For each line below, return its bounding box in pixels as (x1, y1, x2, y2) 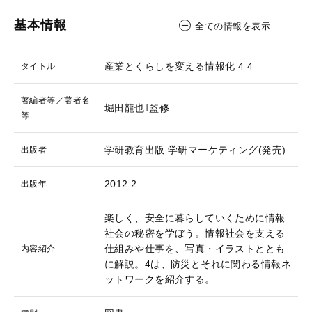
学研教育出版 (104, 144, 165, 155)
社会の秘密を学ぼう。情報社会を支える (104, 228, 286, 239)
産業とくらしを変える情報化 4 (104, 61, 244, 72)
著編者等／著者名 (21, 95, 91, 105)
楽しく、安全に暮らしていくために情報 (104, 212, 286, 224)
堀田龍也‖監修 (104, 102, 169, 114)
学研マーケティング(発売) (167, 144, 286, 155)
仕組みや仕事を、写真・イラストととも (104, 243, 286, 254)
